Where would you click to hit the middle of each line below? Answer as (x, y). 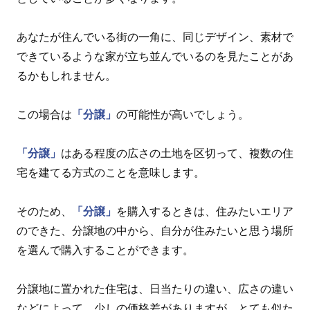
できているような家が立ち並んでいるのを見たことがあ (155, 56)
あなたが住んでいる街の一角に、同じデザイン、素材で (155, 37)
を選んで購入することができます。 (105, 250)
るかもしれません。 (66, 75)
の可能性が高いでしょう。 (183, 114)
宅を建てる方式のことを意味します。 (111, 172)
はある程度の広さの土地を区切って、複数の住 (177, 153)
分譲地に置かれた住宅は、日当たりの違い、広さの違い (155, 289)
